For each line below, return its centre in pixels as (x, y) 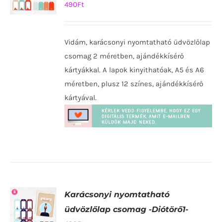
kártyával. (81, 98)
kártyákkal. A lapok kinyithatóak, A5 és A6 (135, 70)
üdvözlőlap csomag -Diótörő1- (127, 210)
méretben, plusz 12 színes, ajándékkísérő (134, 84)
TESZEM (33, 35)
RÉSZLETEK (34, 53)
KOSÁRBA (33, 26)
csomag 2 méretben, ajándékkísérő (124, 56)
